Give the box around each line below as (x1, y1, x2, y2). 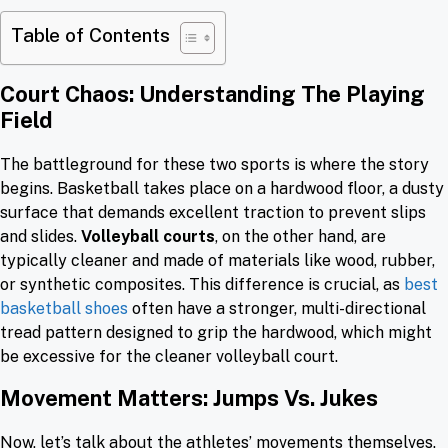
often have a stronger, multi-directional (128, 299, 426, 319)
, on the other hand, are (215, 227, 386, 247)
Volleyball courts (81, 227, 215, 247)
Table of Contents (11, 24, 170, 47)
